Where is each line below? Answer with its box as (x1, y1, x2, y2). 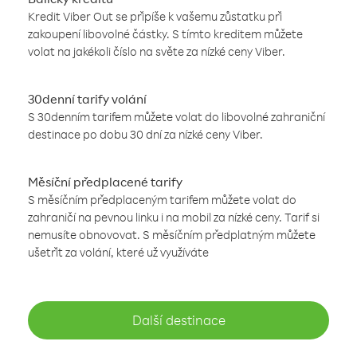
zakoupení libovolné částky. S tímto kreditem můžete (28, 26, 303, 41)
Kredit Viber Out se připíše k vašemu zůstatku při (28, 9, 282, 24)
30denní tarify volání (28, 91, 147, 107)
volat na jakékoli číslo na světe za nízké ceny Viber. (28, 44, 285, 59)
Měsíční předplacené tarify (28, 174, 182, 190)
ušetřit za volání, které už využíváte (28, 245, 209, 260)
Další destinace (131, 312, 226, 328)
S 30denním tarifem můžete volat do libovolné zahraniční (28, 109, 325, 124)
